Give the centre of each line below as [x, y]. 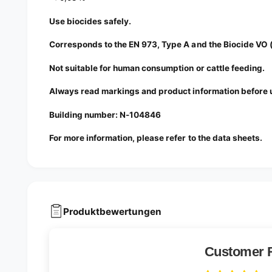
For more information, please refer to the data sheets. [156, 138]
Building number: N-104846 [105, 114]
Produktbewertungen [112, 211]
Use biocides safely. [90, 21]
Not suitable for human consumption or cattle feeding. [157, 68]
